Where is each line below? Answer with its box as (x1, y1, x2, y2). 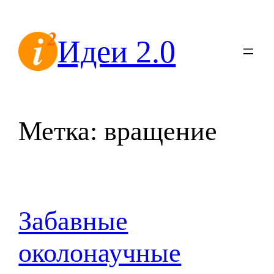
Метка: (18, 116, 105, 147)
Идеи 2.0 (57, 34, 176, 69)
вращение (104, 116, 218, 147)
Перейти (4, 6, 50, 19)
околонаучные (18, 238, 182, 268)
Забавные (18, 206, 128, 237)
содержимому (4, 40, 83, 53)
